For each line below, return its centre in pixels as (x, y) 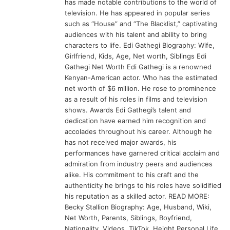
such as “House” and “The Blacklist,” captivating (141, 23)
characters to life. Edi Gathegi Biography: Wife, (140, 45)
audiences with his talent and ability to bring (136, 34)
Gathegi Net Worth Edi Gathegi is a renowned (138, 66)
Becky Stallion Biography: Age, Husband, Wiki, (138, 207)
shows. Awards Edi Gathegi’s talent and (128, 110)
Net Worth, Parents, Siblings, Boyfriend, (129, 217)
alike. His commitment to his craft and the (132, 174)
